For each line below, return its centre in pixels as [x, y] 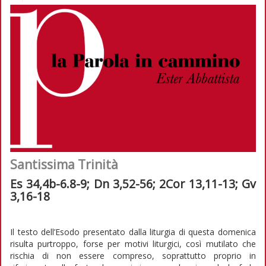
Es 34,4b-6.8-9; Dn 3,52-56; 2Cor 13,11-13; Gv [133, 183]
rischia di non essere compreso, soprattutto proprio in [133, 255]
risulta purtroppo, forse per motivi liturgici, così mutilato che [133, 243]
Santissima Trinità [64, 164]
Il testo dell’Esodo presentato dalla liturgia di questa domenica [133, 232]
